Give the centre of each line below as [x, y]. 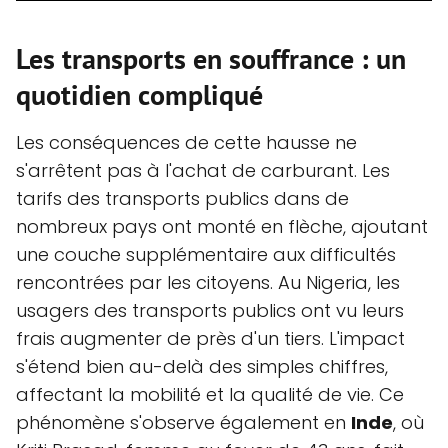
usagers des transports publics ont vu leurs [210, 310]
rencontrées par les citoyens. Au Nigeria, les [208, 282]
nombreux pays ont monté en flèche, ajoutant [222, 226]
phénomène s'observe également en [183, 422]
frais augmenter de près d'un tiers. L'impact [210, 338]
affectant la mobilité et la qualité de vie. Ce [210, 394]
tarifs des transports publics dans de [182, 198]
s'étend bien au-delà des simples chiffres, [202, 366]
